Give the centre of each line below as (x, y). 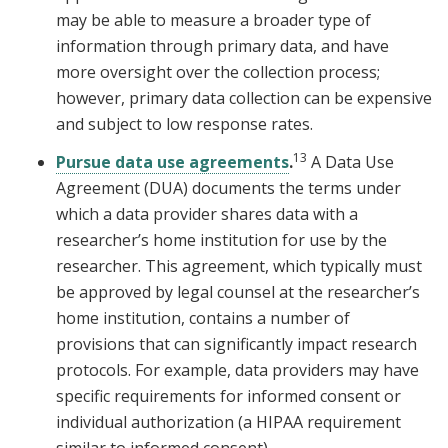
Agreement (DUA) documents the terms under (228, 188)
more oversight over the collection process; (218, 72)
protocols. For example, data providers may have (237, 370)
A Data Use (350, 162)
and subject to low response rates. (186, 124)
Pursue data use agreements (172, 162)
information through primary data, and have (222, 46)
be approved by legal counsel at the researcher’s (238, 292)
